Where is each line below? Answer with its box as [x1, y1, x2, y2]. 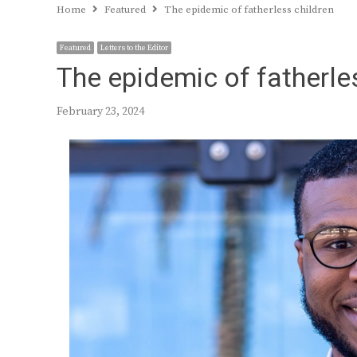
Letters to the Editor [100, 43, 168, 53]
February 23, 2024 [57, 104, 144, 119]
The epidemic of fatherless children [164, 3, 334, 16]
